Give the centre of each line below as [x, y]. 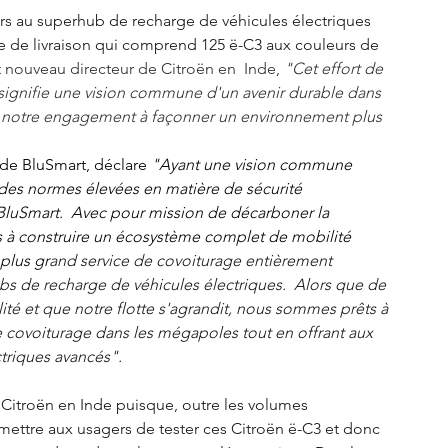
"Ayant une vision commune [253, 165]
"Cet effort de [335, 69]
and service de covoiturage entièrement [192, 261]
